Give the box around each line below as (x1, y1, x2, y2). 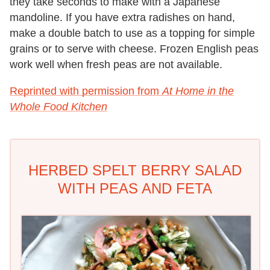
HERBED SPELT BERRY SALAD (28, 162, 242, 179)
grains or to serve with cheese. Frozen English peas (10, 43, 259, 55)
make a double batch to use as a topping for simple (10, 27, 255, 40)
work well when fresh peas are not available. (10, 58, 222, 71)
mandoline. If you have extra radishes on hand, (10, 11, 235, 24)
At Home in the (162, 85, 234, 98)
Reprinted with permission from (10, 85, 162, 98)
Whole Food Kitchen (10, 101, 107, 113)
